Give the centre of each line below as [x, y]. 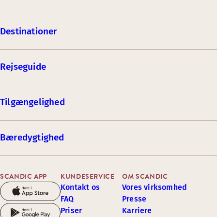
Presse [134, 199]
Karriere [137, 210]
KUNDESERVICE [88, 176]
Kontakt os [80, 187]
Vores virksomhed [155, 187]
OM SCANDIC [145, 176]
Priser [71, 210]
